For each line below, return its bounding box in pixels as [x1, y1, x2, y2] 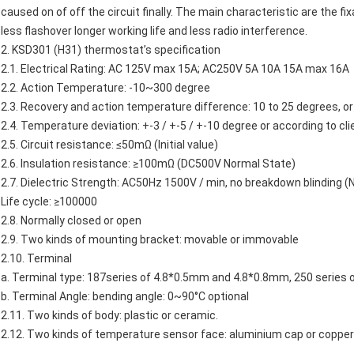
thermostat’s [81, 43, 154, 57]
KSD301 [12, 43, 51, 57]
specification [154, 43, 220, 57]
